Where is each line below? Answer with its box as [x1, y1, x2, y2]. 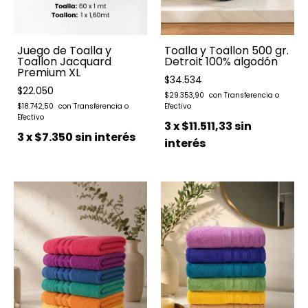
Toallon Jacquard [17, 53, 111, 69]
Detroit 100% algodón [164, 53, 278, 69]
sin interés [75, 129, 135, 145]
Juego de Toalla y [17, 42, 111, 58]
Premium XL [17, 64, 80, 80]
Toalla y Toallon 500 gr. [164, 42, 289, 58]
